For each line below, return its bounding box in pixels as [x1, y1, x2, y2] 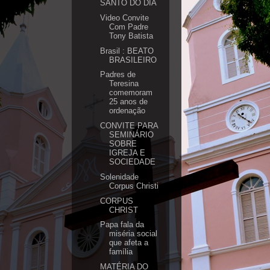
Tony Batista [109, 31, 154, 40]
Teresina [109, 79, 139, 89]
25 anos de [109, 97, 148, 107]
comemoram [109, 88, 153, 98]
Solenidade [100, 172, 139, 181]
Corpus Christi [109, 181, 159, 190]
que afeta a [109, 238, 149, 248]
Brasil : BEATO [100, 46, 154, 55]
